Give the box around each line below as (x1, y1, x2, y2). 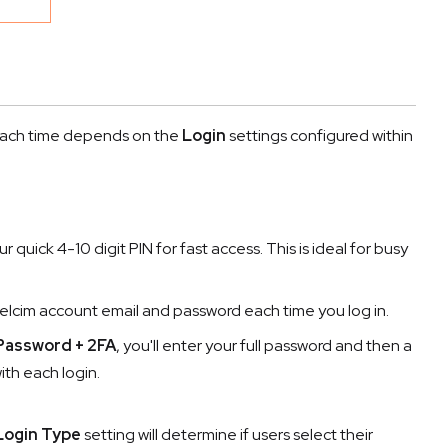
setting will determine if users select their (81, 423, 373, 445)
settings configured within (226, 124, 413, 146)
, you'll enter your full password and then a (116, 334, 412, 356)
